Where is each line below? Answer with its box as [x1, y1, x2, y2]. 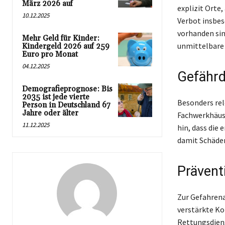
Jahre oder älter [22, 108, 78, 119]
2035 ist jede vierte [22, 92, 89, 102]
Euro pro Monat [22, 50, 78, 60]
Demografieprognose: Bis [22, 84, 113, 94]
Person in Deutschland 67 [22, 100, 110, 110]
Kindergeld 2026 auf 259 [22, 42, 109, 52]
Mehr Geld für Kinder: [22, 34, 99, 44]
